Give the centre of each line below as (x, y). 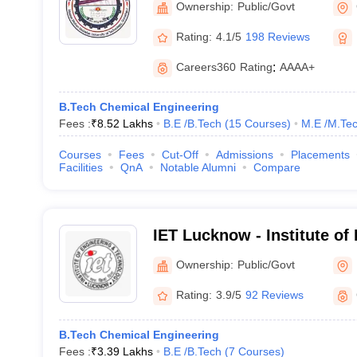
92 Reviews (274, 295)
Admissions (244, 155)
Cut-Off (180, 155)
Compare (277, 167)
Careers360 (206, 67)
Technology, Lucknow (235, 256)
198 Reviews (277, 36)
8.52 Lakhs (125, 124)
